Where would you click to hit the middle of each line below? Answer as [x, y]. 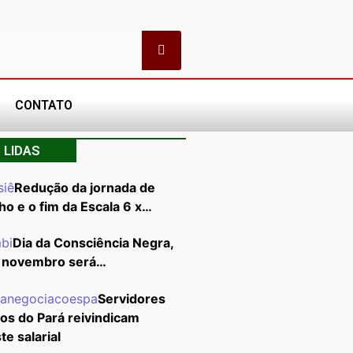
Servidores [131, 298]
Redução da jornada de [84, 187]
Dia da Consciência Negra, [93, 243]
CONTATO [43, 105]
